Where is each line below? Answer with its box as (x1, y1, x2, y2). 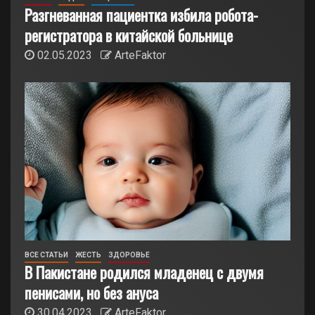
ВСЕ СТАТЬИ (25, 250, 68, 259)
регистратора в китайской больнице (25, 23, 233, 46)
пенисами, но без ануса (25, 281, 158, 304)
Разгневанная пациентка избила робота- (25, 3, 258, 26)
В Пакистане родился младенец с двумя (25, 260, 264, 283)
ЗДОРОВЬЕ (108, 250, 150, 259)
